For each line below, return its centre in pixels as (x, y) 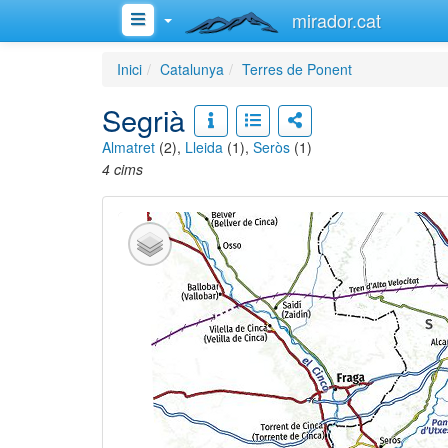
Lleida (204, 147)
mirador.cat (336, 19)
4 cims (122, 169)
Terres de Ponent (297, 69)
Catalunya (192, 69)
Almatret (128, 147)
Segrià (143, 119)
